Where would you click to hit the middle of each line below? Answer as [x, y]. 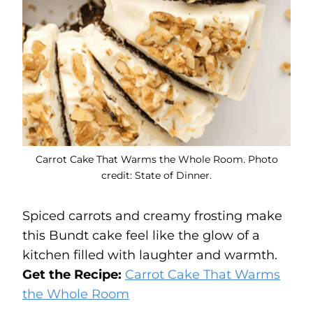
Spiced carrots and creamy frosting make [152, 216]
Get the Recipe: [74, 274]
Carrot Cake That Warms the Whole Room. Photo [156, 159]
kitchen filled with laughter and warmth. [150, 255]
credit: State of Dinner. [156, 175]
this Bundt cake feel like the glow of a [141, 235]
